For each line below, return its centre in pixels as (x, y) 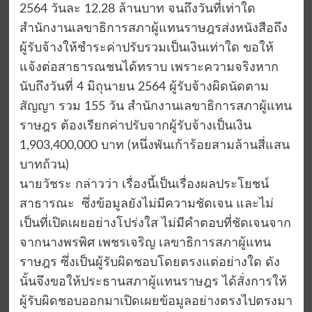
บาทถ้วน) (44, 165)
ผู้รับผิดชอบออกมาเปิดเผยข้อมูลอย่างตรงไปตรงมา (156, 302)
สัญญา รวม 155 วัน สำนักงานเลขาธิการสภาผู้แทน (155, 107)
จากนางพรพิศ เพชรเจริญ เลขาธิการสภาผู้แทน (145, 243)
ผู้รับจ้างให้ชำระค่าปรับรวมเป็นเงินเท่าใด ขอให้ (146, 48)
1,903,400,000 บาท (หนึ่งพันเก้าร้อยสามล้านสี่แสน (154, 146)
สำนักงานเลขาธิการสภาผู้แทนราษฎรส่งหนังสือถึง (153, 29)
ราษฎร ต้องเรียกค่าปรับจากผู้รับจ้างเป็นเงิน (135, 126)
